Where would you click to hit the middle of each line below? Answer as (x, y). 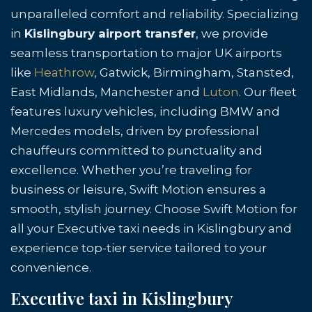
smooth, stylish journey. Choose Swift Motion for (154, 209)
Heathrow (64, 72)
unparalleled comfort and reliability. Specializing (155, 14)
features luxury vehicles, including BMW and (145, 111)
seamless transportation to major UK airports (146, 53)
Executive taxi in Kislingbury (122, 298)
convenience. (51, 267)
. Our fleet (268, 92)
